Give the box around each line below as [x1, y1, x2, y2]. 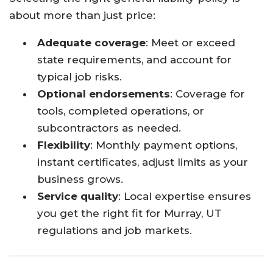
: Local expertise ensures [118, 190, 252, 202]
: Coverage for [170, 87, 246, 100]
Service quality [37, 190, 119, 202]
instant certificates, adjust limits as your [37, 155, 249, 168]
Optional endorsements [37, 87, 171, 100]
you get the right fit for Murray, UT [37, 207, 222, 219]
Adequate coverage [37, 36, 146, 49]
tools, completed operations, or [37, 104, 205, 117]
